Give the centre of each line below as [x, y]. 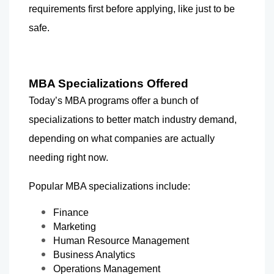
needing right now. [68, 157]
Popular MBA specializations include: [109, 186]
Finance [71, 212]
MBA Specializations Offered [109, 83]
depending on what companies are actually [122, 138]
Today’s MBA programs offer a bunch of [113, 100]
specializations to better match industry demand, [133, 119]
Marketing [75, 226]
